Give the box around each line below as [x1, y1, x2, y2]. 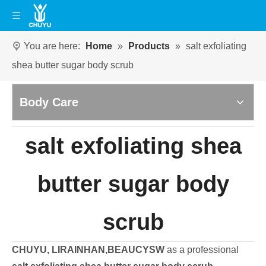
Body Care [20, 96, 78, 109]
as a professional [164, 245, 239, 255]
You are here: [24, 41, 80, 51]
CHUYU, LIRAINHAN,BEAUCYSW [12, 245, 164, 255]
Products [128, 41, 170, 51]
